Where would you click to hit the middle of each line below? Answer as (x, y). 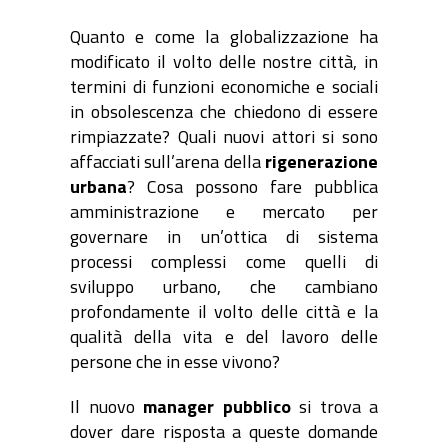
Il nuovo (106, 407)
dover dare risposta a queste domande (224, 432)
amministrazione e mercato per (224, 212)
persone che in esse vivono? (175, 362)
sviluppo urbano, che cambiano (224, 287)
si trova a (334, 407)
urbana (98, 187)
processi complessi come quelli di (224, 262)
